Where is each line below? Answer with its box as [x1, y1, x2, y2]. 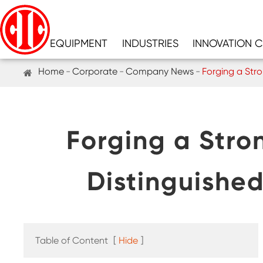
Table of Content [35, 235, 108, 246]
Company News [126, 66, 194, 77]
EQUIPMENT [50, 37, 107, 49]
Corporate [72, 66, 117, 77]
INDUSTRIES [122, 37, 178, 49]
